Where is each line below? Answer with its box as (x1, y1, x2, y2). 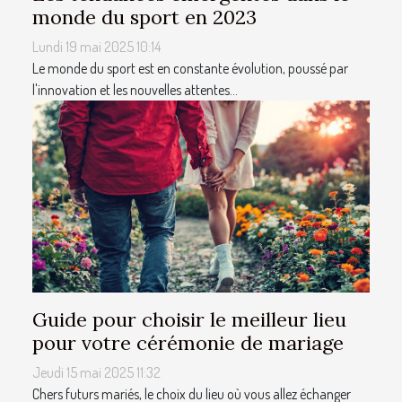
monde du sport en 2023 (32, 4, 257, 30)
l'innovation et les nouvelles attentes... (32, 80, 238, 99)
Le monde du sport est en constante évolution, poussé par (32, 58, 348, 77)
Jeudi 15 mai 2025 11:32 (32, 363, 161, 381)
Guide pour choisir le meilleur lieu (32, 306, 346, 332)
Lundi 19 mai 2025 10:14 (32, 37, 161, 56)
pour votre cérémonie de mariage (32, 329, 344, 355)
